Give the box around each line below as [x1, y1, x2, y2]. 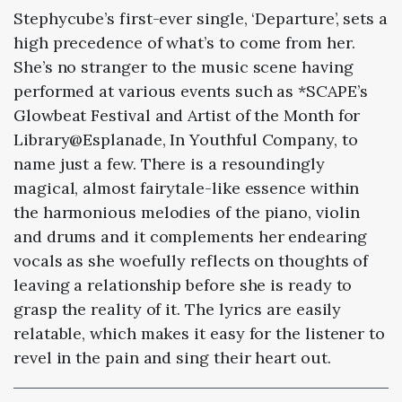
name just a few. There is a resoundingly [13, 153, 325, 174]
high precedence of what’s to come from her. [13, 31, 355, 53]
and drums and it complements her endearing [13, 225, 367, 247]
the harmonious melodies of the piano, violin [13, 201, 360, 223]
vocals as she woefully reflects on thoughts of [13, 249, 369, 271]
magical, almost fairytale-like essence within [13, 177, 360, 198]
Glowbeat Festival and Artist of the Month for [13, 104, 361, 126]
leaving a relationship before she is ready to [13, 274, 353, 295]
